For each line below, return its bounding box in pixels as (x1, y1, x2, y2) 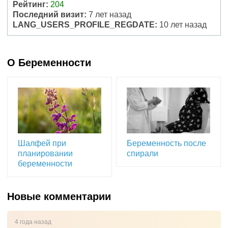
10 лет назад (157, 20, 207, 29)
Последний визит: (13, 10, 87, 19)
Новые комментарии (7, 191, 111, 202)
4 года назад (15, 218, 51, 225)
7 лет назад (87, 10, 131, 19)
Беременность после (127, 139, 207, 148)
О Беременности (7, 57, 91, 68)
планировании (18, 149, 73, 158)
